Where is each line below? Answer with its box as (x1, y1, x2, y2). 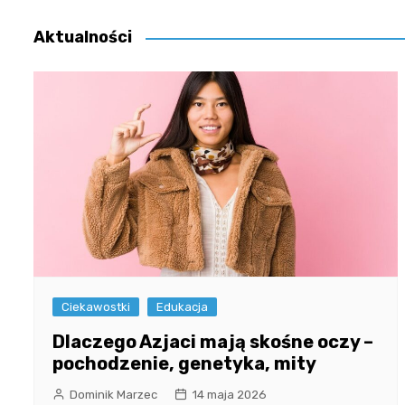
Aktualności (33, 27, 132, 48)
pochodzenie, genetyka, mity (52, 353, 316, 375)
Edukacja (156, 300, 208, 315)
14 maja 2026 (192, 388, 267, 402)
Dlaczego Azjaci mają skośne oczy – (52, 331, 373, 353)
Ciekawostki (61, 300, 130, 315)
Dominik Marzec (70, 388, 157, 402)
